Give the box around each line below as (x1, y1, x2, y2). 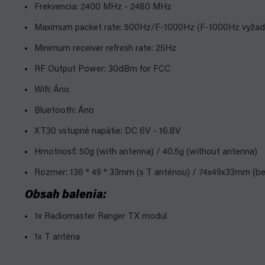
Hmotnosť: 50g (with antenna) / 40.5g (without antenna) (32, 148, 257, 157)
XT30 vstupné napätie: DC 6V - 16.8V (32, 127, 181, 136)
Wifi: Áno (32, 86, 69, 95)
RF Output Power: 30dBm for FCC (32, 65, 170, 74)
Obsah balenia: (25, 189, 106, 201)
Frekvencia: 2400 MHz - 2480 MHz (32, 3, 172, 12)
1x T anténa (34, 233, 80, 242)
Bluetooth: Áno (32, 106, 94, 115)
